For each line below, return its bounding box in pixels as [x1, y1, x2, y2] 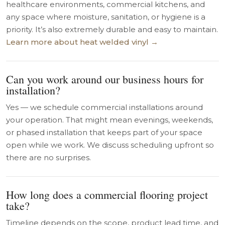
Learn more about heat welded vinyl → [6, 37, 158, 47]
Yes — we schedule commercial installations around [6, 102, 203, 112]
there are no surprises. [6, 153, 91, 162]
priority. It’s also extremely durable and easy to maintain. [6, 25, 218, 34]
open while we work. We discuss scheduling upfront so [6, 140, 214, 150]
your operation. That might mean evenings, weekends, [6, 115, 213, 125]
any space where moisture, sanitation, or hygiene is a [6, 12, 205, 22]
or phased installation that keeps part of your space [6, 128, 202, 137]
